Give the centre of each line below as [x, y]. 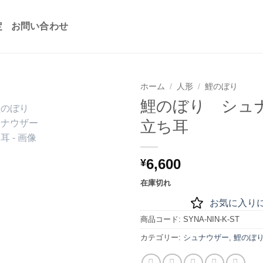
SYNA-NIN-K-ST [211, 219]
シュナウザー [206, 237]
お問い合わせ [40, 26]
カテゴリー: [162, 237]
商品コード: [162, 219]
